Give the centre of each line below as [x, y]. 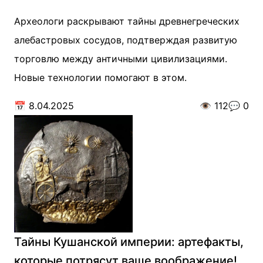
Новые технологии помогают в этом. [100, 77]
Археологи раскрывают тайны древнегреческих [127, 21]
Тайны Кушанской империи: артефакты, [129, 242]
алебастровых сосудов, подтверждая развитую [126, 40]
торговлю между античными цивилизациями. [121, 59]
